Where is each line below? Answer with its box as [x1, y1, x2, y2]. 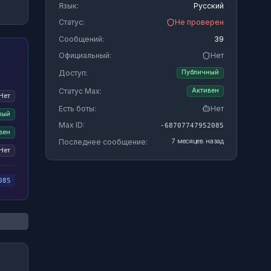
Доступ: [58, 68, 88, 77]
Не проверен [174, 18, 224, 27]
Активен [191, 87, 219, 95]
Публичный [181, 68, 219, 77]
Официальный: [58, 51, 111, 60]
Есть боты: [58, 103, 96, 113]
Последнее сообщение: [58, 137, 148, 146]
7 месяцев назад [171, 137, 224, 145]
